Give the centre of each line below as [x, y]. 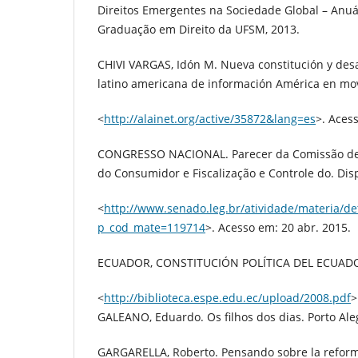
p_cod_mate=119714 [151, 228]
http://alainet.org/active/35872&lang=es [210, 119]
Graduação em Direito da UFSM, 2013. [199, 30]
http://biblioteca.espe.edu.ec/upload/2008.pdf [227, 298]
